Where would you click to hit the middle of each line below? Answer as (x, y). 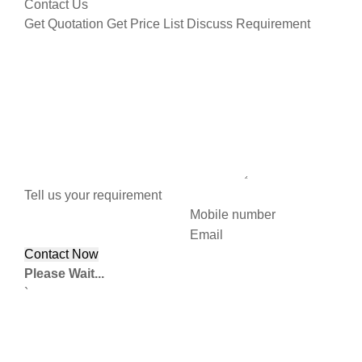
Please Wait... (64, 274)
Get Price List (145, 23)
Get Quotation (64, 23)
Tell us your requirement (93, 195)
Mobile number (233, 215)
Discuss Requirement (248, 23)
